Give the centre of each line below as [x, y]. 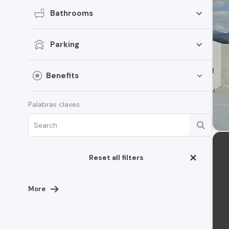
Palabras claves [54, 104]
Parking [65, 44]
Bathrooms [72, 13]
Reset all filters [116, 157]
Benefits [63, 75]
